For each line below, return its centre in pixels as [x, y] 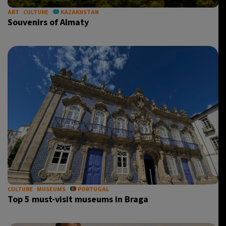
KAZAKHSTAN [79, 12]
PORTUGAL [93, 189]
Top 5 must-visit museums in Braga [78, 200]
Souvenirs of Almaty [48, 22]
